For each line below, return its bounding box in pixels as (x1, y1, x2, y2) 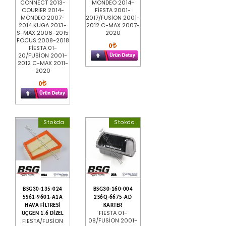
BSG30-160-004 (93, 186, 133, 192)
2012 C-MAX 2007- (86, 21, 140, 29)
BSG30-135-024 (23, 186, 63, 192)
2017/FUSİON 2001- (86, 13, 140, 22)
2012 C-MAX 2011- (17, 59, 68, 67)
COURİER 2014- (21, 6, 64, 14)
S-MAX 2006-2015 (17, 28, 69, 37)
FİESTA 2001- (95, 6, 131, 14)
